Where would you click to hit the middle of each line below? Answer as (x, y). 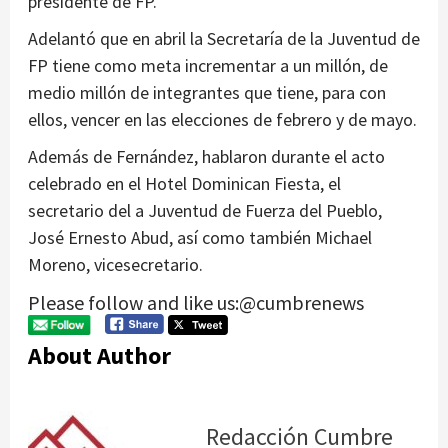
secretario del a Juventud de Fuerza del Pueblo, (205, 211)
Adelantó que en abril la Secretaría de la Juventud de (224, 39)
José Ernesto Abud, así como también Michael (200, 238)
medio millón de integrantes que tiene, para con (207, 93)
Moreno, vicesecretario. (115, 265)
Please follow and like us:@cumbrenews (196, 303)
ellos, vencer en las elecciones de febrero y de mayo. (222, 120)
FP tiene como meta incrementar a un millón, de (208, 66)
